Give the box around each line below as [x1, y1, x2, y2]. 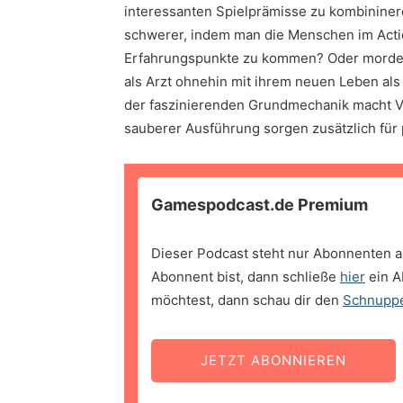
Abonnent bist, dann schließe [151, 268, 340, 286]
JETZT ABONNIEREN [201, 352, 346, 370]
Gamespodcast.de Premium [151, 195, 368, 215]
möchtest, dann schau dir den [151, 291, 343, 309]
